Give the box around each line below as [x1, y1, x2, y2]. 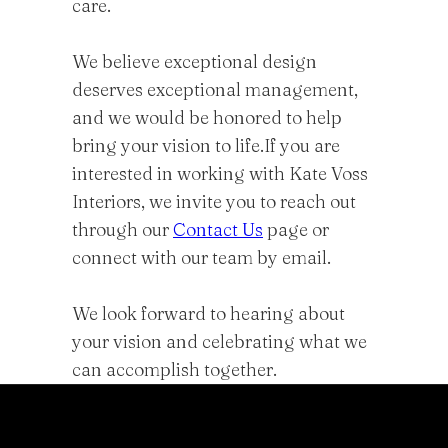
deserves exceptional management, [72, 78, 358, 101]
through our [72, 218, 173, 241]
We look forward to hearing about [72, 302, 345, 325]
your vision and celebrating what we [72, 330, 367, 353]
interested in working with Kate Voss [72, 162, 368, 185]
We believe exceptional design [72, 50, 317, 73]
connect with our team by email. [72, 246, 331, 269]
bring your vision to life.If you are [72, 134, 340, 157]
